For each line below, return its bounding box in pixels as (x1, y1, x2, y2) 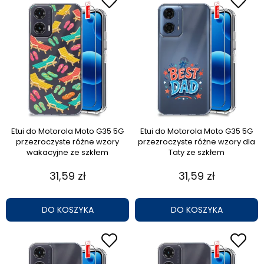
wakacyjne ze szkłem (27, 146, 108, 158)
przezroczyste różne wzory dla (138, 136, 255, 147)
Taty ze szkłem (169, 146, 225, 158)
